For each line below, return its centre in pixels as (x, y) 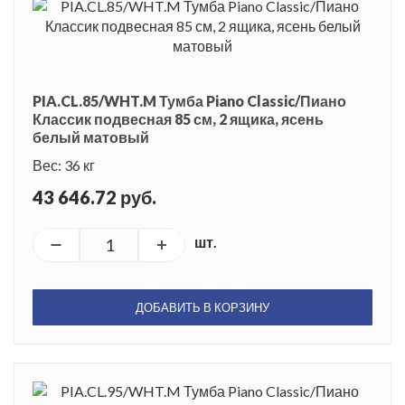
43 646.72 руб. (94, 197)
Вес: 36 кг (64, 165)
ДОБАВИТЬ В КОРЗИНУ (202, 307)
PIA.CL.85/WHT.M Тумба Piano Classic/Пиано (189, 100)
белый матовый (91, 137)
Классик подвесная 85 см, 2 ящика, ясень (178, 118)
